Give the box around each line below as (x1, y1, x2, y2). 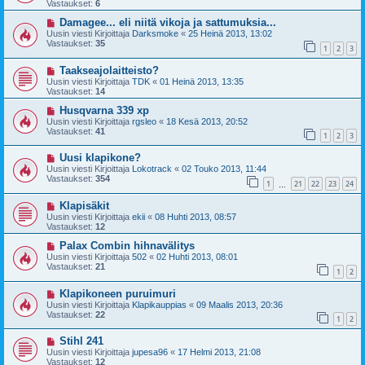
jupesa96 (132, 347, 168, 358)
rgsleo (132, 116, 156, 126)
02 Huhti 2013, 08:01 (156, 252, 238, 262)
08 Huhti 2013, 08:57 (155, 212, 236, 222)
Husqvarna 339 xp (59, 103, 149, 117)
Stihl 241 (59, 335, 103, 348)
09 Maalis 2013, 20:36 (196, 299, 283, 310)
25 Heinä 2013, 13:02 (188, 29, 272, 39)
